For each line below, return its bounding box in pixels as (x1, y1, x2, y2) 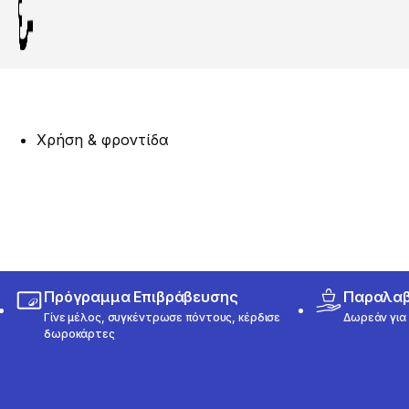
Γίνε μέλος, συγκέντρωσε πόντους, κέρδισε (44, 309, 281, 324)
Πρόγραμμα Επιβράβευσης (44, 287, 238, 306)
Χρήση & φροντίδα (37, 130, 169, 149)
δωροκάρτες (44, 326, 115, 341)
